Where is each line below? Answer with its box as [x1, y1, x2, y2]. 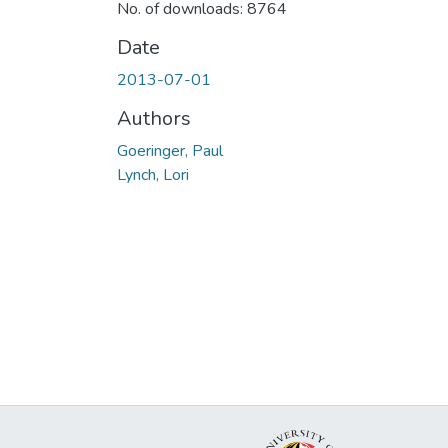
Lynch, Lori [117, 163, 189, 186]
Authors [117, 104, 191, 132]
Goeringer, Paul [117, 139, 223, 162]
